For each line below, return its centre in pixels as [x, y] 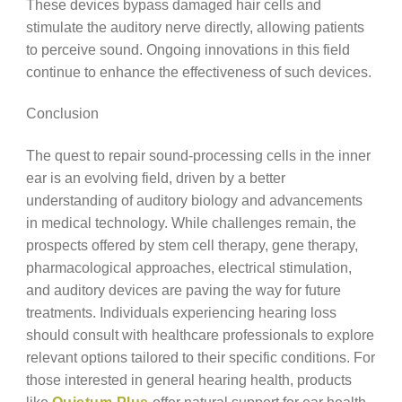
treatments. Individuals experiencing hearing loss [181, 312]
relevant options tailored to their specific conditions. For [200, 357]
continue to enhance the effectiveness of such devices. [198, 71]
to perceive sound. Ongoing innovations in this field [188, 49]
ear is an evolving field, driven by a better [155, 177]
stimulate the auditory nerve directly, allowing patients [195, 26]
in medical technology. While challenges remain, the [191, 222]
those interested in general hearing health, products [188, 379]
